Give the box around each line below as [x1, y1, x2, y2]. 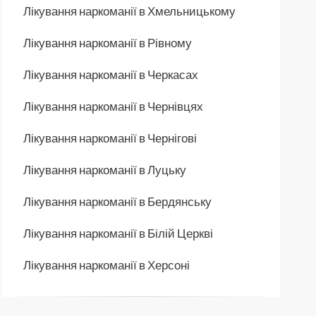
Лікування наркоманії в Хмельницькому [23, 3, 236, 18]
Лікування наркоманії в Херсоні [23, 257, 190, 272]
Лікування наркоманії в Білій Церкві [23, 225, 213, 241]
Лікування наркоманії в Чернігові [23, 130, 197, 145]
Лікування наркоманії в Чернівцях [23, 98, 203, 114]
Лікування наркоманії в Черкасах [23, 66, 198, 82]
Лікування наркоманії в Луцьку [23, 162, 186, 177]
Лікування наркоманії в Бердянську [23, 193, 212, 209]
